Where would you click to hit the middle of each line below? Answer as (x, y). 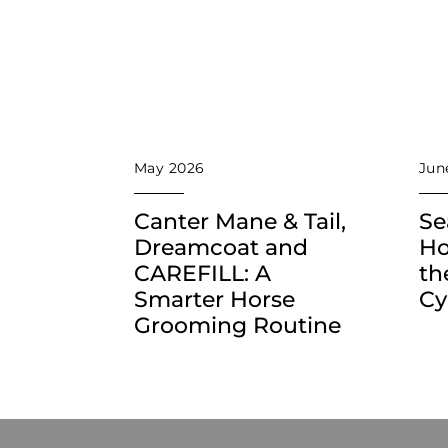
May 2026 (169, 168)
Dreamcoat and (221, 248)
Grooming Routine (237, 326)
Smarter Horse (214, 300)
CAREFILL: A (202, 274)
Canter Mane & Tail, (240, 222)
